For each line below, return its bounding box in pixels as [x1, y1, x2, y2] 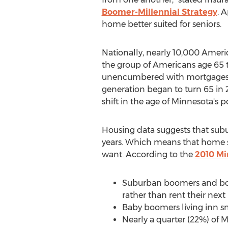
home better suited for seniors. [101, 19, 221, 29]
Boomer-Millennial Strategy [101, 7, 217, 17]
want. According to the [101, 150, 195, 159]
